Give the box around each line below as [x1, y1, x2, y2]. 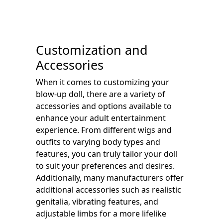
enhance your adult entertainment [36, 112, 166, 123]
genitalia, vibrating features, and [36, 196, 158, 207]
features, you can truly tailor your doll [36, 148, 178, 159]
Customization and [36, 41, 148, 58]
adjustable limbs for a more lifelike [36, 208, 166, 219]
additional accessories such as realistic [36, 184, 181, 195]
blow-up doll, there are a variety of [36, 89, 165, 100]
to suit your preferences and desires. [36, 160, 175, 171]
